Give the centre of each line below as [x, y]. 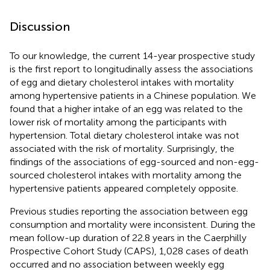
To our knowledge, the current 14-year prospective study [132, 55]
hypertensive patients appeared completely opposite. [124, 188]
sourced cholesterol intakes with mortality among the [126, 175]
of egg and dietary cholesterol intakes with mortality [122, 82]
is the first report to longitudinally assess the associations [131, 69]
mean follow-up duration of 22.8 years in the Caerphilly [128, 237]
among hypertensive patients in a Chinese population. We [133, 95]
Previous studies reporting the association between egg [129, 211]
